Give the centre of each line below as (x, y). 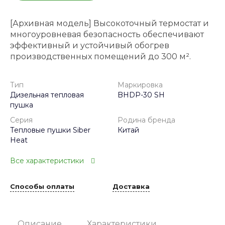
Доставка (131, 186)
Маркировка (140, 85)
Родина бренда (146, 120)
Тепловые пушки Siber (50, 130)
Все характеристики (47, 161)
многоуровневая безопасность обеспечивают (107, 34)
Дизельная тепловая (47, 95)
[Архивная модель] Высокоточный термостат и (109, 23)
